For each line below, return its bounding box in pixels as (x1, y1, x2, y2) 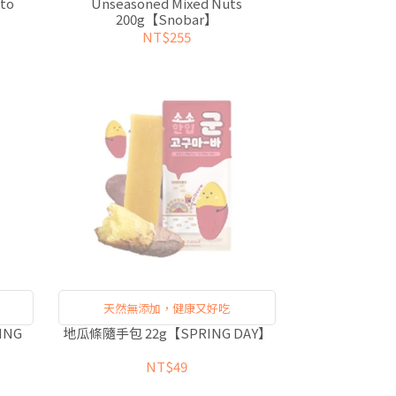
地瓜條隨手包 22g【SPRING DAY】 (62, 323, 271, 342)
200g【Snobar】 (116, 10, 218, 29)
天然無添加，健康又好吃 (103, 299, 231, 316)
